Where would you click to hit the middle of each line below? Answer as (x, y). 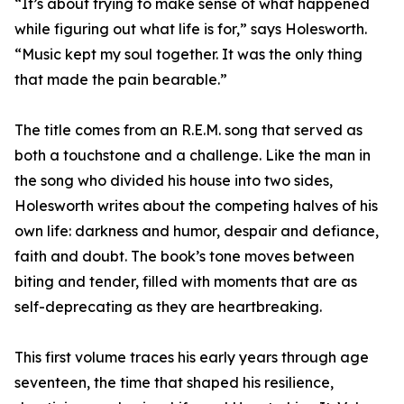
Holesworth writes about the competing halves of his (196, 206)
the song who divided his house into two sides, (174, 181)
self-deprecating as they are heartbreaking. (168, 307)
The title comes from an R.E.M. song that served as (188, 130)
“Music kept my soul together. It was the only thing (188, 55)
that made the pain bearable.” (121, 80)
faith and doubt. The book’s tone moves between (184, 257)
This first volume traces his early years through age (192, 358)
